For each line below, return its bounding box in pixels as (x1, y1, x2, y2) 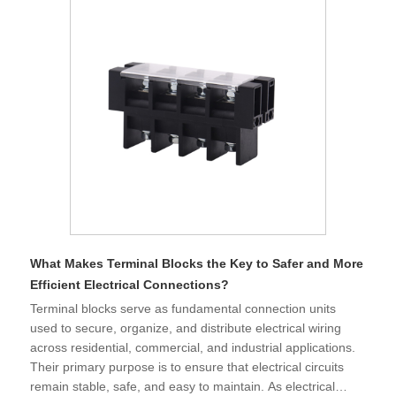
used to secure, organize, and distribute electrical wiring (30, 320, 341, 335)
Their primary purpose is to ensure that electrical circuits (30, 359, 344, 374)
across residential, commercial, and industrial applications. (30, 339, 355, 354)
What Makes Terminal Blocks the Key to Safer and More (30, 255, 363, 270)
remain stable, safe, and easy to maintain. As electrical (30, 378, 335, 393)
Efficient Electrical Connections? (30, 277, 229, 292)
